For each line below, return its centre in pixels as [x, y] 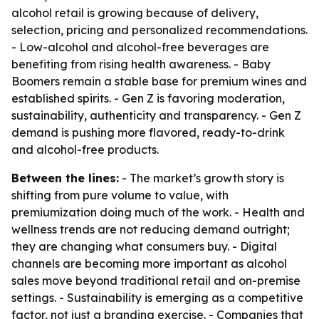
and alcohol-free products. [85, 150]
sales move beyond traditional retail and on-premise [156, 281]
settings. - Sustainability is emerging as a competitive [157, 298]
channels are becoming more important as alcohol [149, 263]
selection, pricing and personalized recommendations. [159, 30]
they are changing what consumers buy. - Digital [144, 246]
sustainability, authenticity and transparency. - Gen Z [156, 115]
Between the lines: [65, 178]
